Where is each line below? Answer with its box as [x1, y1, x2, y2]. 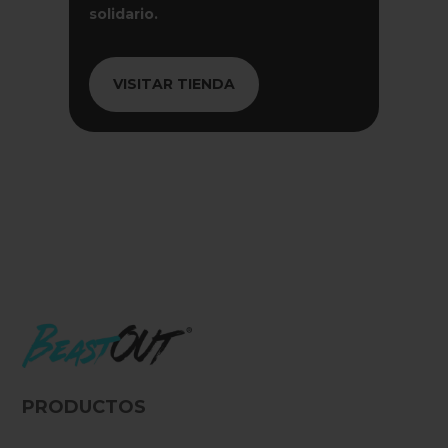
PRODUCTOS [22, 395, 147, 418]
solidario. [88, 4, 158, 23]
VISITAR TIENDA [112, 74, 235, 93]
